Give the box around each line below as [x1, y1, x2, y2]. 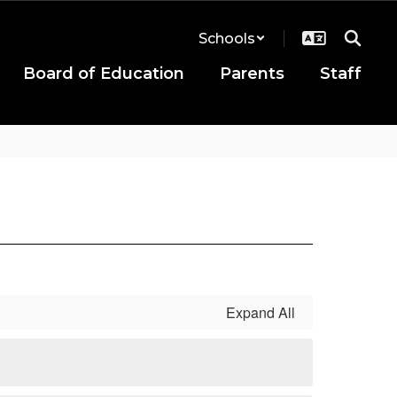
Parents [220, 64, 284, 83]
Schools [198, 29, 255, 47]
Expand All [226, 302, 295, 323]
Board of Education [23, 64, 184, 83]
